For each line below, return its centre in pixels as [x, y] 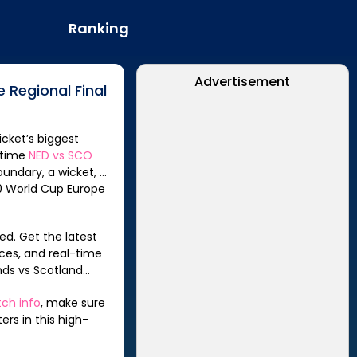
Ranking [98, 28]
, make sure [73, 303]
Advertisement [243, 82]
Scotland [59, 270]
